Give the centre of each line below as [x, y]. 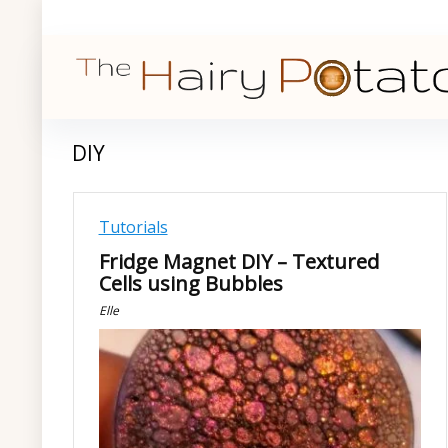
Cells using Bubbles [190, 283]
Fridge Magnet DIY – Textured [238, 261]
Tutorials [133, 227]
